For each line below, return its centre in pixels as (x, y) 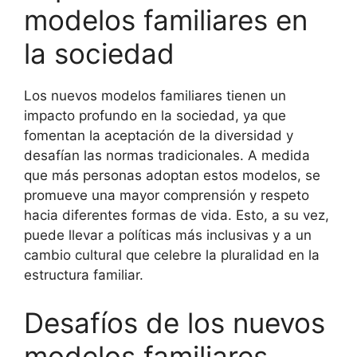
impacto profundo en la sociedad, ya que (155, 116)
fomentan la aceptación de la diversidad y (159, 135)
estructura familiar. (84, 275)
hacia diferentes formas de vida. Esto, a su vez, (177, 215)
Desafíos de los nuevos (175, 322)
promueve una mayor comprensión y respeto (167, 195)
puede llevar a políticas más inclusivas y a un (168, 235)
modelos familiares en (166, 20)
